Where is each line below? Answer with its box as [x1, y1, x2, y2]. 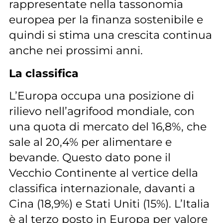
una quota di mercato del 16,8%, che [8, 119, 207, 134]
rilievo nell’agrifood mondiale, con [8, 104, 195, 118]
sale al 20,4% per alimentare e [8, 135, 172, 149]
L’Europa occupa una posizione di [8, 89, 194, 103]
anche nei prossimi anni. [8, 43, 143, 58]
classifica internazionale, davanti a [8, 181, 195, 196]
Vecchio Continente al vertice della [8, 166, 198, 180]
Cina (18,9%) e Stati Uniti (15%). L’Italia [8, 197, 210, 211]
